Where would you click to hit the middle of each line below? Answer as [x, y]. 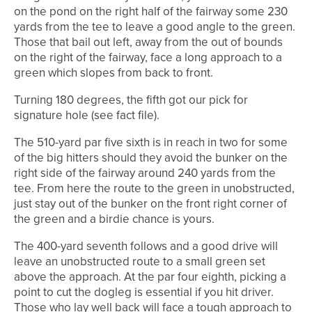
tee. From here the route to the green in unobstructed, [154, 189]
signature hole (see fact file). [87, 116]
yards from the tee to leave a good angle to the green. [155, 27]
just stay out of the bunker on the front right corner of [150, 204]
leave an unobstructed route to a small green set [140, 262]
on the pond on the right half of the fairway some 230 [151, 12]
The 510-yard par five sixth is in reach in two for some [151, 143]
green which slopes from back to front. [114, 73]
